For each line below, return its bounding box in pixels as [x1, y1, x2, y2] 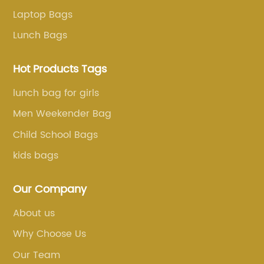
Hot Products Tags [13, 60, 107, 78]
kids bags [13, 148, 59, 164]
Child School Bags [13, 127, 98, 143]
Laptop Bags [13, 6, 73, 22]
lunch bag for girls [13, 85, 100, 101]
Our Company [13, 180, 87, 198]
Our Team [13, 247, 61, 263]
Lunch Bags [13, 28, 68, 44]
